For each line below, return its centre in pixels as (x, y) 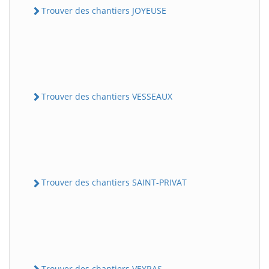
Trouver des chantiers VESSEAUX (107, 97)
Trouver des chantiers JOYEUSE (104, 10)
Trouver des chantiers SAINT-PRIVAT (114, 183)
